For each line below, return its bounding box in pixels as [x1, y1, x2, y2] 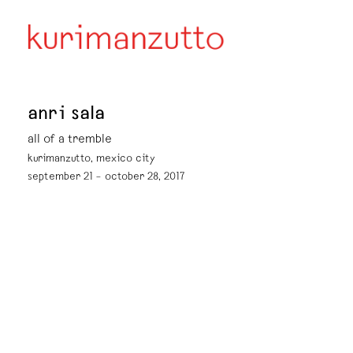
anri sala [28, 106, 105, 125]
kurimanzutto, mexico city [28, 154, 155, 165]
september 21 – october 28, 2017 [28, 172, 184, 183]
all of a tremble [28, 134, 112, 147]
